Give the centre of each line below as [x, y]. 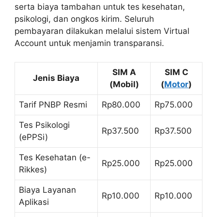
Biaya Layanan [47, 190]
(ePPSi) [33, 137]
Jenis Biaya [56, 78]
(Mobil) [124, 84]
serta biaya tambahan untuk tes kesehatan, [100, 7]
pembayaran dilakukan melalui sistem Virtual [102, 31]
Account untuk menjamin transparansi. [89, 43]
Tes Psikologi [44, 125]
